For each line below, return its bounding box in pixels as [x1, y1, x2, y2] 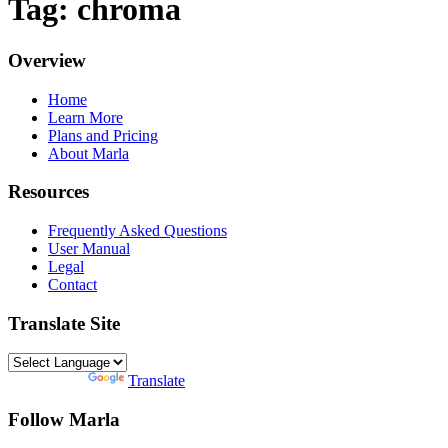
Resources [8, 181, 89, 203]
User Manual [48, 240, 130, 258]
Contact [48, 276, 97, 294]
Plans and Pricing [48, 126, 158, 144]
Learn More [48, 108, 123, 126]
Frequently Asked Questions [48, 222, 227, 240]
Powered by [8, 372, 88, 390]
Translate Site [8, 312, 120, 334]
